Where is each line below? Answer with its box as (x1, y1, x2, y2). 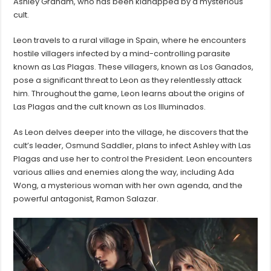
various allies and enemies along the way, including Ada (13, 166, 235, 178)
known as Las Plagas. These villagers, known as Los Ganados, (13, 61, 254, 73)
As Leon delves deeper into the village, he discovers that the (13, 126, 249, 139)
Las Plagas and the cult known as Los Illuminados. (13, 101, 206, 113)
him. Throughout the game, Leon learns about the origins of (13, 88, 245, 100)
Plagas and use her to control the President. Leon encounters (13, 153, 253, 165)
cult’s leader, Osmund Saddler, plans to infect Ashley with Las (13, 140, 252, 152)
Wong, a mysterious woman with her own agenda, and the (13, 180, 243, 192)
